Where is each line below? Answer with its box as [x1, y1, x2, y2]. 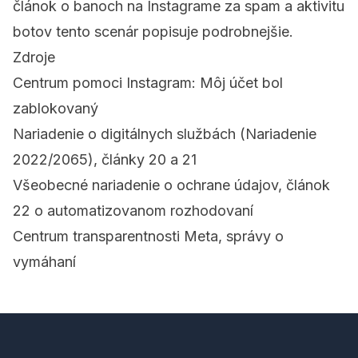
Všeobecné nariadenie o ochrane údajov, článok [13, 177, 330, 194]
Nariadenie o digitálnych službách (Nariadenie [13, 125, 316, 143]
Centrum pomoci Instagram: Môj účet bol [13, 74, 283, 92]
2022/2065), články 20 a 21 [13, 151, 197, 169]
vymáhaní [13, 253, 76, 271]
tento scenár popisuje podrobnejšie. [52, 23, 293, 41]
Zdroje [13, 49, 55, 66]
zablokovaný [13, 100, 98, 117]
